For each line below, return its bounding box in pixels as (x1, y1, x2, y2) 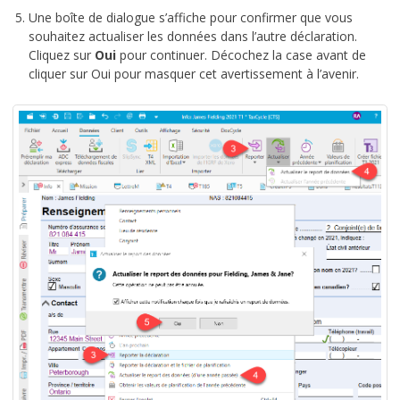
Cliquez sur (29, 46, 95, 63)
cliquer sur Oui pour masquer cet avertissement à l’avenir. (29, 64, 359, 82)
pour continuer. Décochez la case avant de (116, 46, 366, 63)
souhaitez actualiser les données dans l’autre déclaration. (29, 27, 357, 45)
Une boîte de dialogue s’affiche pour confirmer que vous (29, 8, 353, 26)
